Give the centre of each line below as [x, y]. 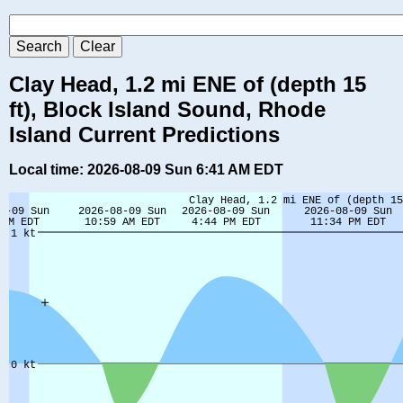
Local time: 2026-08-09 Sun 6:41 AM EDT [146, 170]
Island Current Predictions [144, 135]
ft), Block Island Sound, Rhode [167, 110]
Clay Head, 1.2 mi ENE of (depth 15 [188, 85]
